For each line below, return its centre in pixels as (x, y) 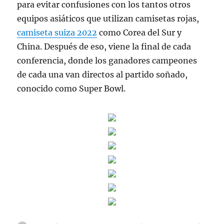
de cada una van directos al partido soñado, (102, 74)
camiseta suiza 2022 (57, 32)
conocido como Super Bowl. (71, 88)
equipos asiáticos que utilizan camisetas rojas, (108, 18)
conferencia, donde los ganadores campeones (107, 60)
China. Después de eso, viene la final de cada (104, 46)
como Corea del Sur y (139, 32)
